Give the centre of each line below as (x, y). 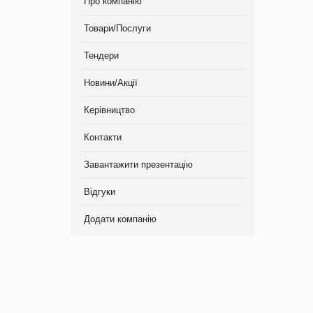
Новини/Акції (111, 82)
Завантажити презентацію (138, 164)
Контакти (103, 137)
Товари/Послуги (117, 28)
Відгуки (100, 191)
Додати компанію (120, 219)
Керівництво (109, 110)
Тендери (101, 55)
